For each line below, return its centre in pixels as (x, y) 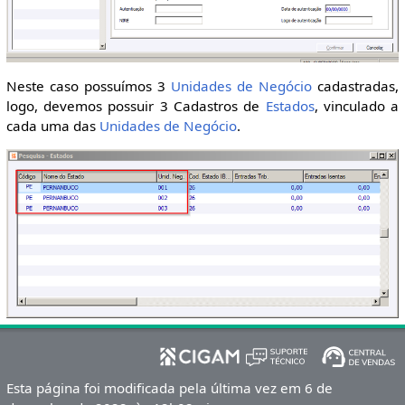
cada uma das (52, 125)
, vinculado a (357, 105)
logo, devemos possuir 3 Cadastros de (136, 105)
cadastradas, (356, 85)
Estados (290, 105)
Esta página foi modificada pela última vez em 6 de (169, 387)
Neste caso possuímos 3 (89, 85)
